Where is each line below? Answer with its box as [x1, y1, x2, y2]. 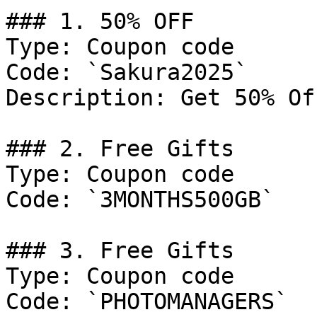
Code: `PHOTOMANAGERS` [6, 289, 288, 314]
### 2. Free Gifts [6, 136, 234, 161]
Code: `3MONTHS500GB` [6, 187, 275, 212]
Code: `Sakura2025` [6, 59, 248, 85]
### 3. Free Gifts [6, 238, 234, 263]
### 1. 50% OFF [6, 8, 194, 34]
